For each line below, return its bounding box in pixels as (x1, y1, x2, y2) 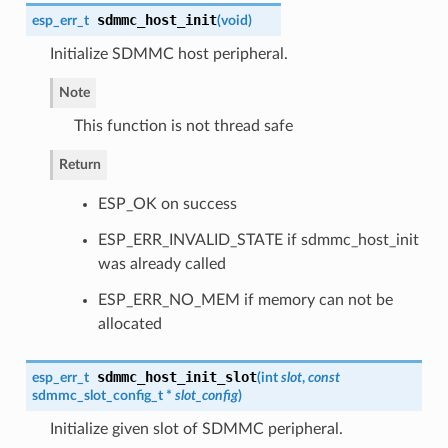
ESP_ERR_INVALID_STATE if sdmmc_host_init (97, 232, 419, 249)
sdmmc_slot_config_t (31, 388, 163, 404)
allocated (97, 316, 162, 333)
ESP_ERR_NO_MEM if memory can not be (97, 292, 393, 309)
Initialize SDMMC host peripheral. (49, 46, 288, 63)
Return (58, 157, 101, 173)
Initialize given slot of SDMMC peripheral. (49, 421, 343, 438)
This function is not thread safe (73, 118, 293, 135)
